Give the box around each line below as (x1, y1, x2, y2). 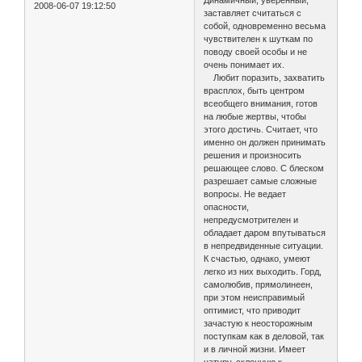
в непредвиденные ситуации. (204, 240, 324, 250)
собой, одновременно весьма (204, 20, 326, 31)
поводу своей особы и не (204, 46, 308, 57)
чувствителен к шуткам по (204, 33, 314, 44)
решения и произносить (204, 149, 302, 160)
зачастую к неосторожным (204, 318, 314, 328)
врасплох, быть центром (204, 85, 305, 95)
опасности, (204, 201, 250, 212)
